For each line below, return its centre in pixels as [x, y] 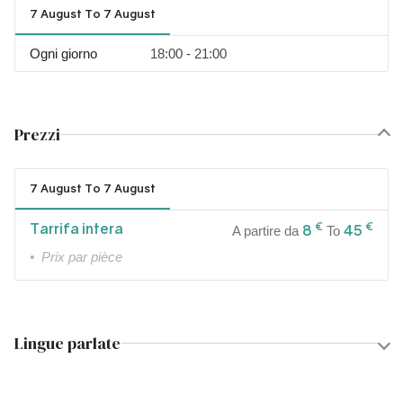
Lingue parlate [67, 344]
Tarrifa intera [76, 228]
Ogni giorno [63, 54]
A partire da [267, 231]
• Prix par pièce [76, 257]
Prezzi [37, 134]
